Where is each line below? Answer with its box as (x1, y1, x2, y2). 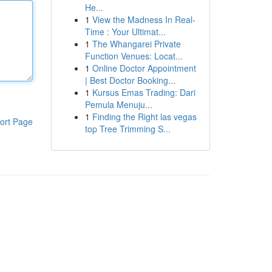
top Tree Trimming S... (84, 123, 171, 135)
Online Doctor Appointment (92, 62, 196, 74)
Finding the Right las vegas (92, 110, 197, 123)
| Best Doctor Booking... (84, 74, 175, 86)
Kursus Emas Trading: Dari (92, 86, 195, 98)
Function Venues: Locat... (84, 50, 183, 62)
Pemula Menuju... (84, 98, 152, 110)
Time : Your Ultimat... (84, 25, 166, 38)
